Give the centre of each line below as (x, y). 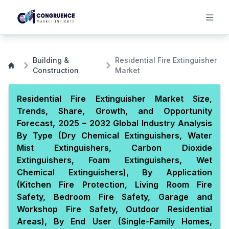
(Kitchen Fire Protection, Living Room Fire (114, 185)
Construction (55, 70)
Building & (51, 60)
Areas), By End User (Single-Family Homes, (114, 221)
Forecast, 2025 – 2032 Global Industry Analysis (114, 123)
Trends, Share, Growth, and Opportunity (114, 111)
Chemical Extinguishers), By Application (114, 172)
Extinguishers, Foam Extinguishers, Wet (114, 160)
